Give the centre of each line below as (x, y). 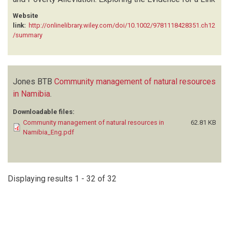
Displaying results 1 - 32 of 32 (62, 178)
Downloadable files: (44, 111)
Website (26, 15)
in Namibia (31, 94)
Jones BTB (32, 81)
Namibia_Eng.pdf (49, 132)
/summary (28, 35)
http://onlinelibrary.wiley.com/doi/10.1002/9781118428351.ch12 (122, 25)
